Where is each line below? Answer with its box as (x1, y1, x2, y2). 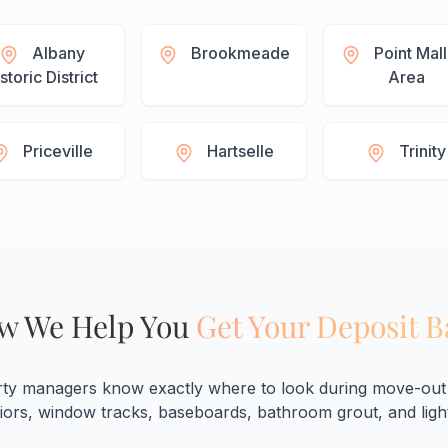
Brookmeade (190, 43, 290, 64)
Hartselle (206, 141, 274, 162)
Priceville (23, 141, 94, 162)
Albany (31, 43, 85, 64)
